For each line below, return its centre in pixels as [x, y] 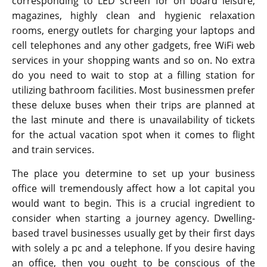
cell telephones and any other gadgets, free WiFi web [133, 46]
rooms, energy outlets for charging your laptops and [133, 31]
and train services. [53, 150]
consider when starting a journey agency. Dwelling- [133, 218]
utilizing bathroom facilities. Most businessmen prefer [133, 90]
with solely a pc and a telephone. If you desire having [133, 248]
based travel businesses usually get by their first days [133, 233]
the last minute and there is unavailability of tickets [133, 120]
